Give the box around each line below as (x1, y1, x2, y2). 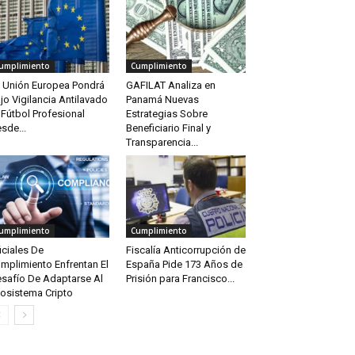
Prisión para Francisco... (125, 273, 235, 285)
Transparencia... (125, 136, 198, 149)
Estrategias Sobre (125, 108, 208, 120)
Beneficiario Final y (125, 122, 211, 135)
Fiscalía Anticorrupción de (125, 244, 246, 257)
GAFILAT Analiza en (125, 79, 216, 92)
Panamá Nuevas (125, 94, 199, 106)
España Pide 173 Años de (125, 258, 242, 271)
